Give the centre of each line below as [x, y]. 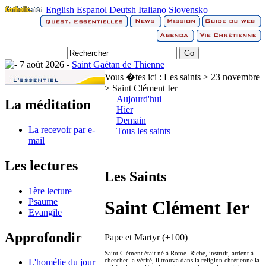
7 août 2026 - [45, 64]
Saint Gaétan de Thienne [118, 64]
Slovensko [188, 10]
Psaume [43, 201]
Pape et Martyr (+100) [146, 237]
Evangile [45, 212]
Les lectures [41, 165]
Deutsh [123, 10]
